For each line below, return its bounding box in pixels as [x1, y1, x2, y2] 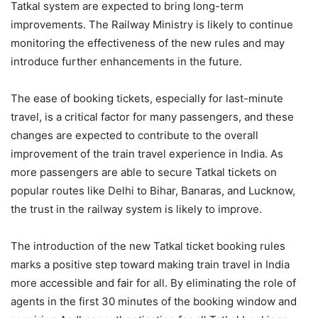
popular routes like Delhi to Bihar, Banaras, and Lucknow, [11, 184, 295, 197]
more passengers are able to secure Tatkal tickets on [11, 165, 277, 179]
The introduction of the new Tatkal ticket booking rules [11, 239, 285, 253]
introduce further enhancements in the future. [11, 55, 242, 68]
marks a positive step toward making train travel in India [11, 258, 290, 271]
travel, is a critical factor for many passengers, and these [11, 110, 294, 124]
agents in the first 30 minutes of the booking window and [11, 295, 297, 308]
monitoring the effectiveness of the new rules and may [11, 36, 285, 50]
